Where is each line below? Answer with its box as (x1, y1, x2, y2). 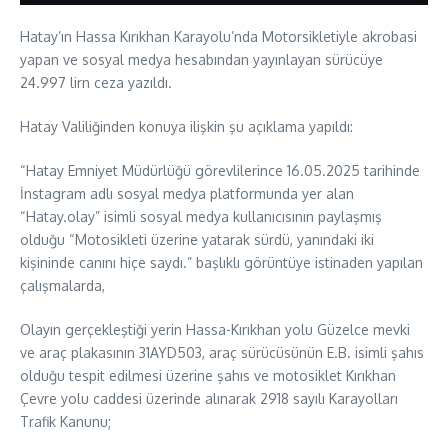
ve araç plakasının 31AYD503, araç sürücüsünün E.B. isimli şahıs (20, 343, 424, 361)
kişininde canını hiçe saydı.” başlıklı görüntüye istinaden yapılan (20, 253, 423, 271)
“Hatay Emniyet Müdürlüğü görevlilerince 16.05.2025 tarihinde (20, 161, 420, 179)
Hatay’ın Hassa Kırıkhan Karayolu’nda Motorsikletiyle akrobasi (20, 27, 417, 45)
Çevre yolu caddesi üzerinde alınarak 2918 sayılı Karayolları (20, 389, 398, 407)
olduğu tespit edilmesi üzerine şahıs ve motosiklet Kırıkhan (20, 366, 396, 384)
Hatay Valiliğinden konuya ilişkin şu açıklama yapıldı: (20, 117, 353, 135)
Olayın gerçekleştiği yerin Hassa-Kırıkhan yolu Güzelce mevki (20, 320, 410, 338)
